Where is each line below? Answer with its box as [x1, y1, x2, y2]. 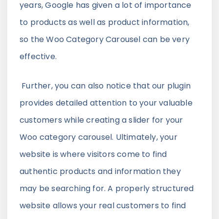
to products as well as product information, [20, 16, 190, 28]
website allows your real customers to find [20, 199, 186, 211]
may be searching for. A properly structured [20, 182, 194, 194]
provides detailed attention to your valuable [20, 97, 193, 109]
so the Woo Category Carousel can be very [20, 33, 190, 45]
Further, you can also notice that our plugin [22, 80, 191, 91]
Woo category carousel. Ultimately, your [20, 131, 177, 143]
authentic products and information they [20, 165, 181, 177]
